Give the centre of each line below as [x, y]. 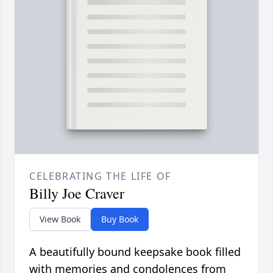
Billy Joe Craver [77, 193]
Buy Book [120, 219]
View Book [60, 219]
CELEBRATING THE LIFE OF [100, 176]
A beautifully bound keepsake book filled [135, 252]
